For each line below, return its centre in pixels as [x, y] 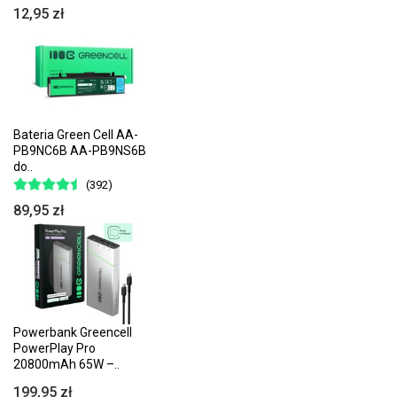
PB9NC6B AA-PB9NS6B [80, 151]
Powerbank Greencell [73, 332]
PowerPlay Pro [54, 348]
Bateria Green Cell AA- [76, 135]
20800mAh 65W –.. [66, 364]
